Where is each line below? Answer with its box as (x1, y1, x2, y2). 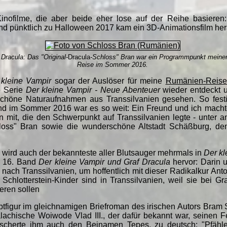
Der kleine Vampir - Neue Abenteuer (25, 85, 160, 94)
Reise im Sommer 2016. (77, 60, 148, 68)
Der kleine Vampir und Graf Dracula (39, 157, 170, 166)
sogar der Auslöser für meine (51, 76, 166, 85)
